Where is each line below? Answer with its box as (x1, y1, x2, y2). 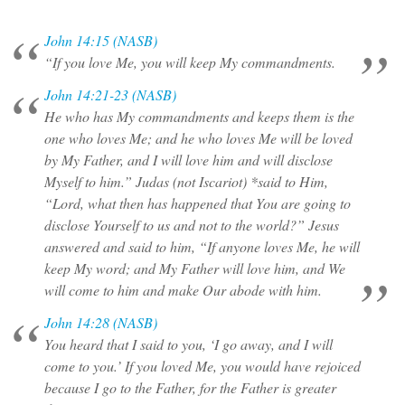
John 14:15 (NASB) (43, 31, 157, 50)
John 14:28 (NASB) (43, 313, 157, 332)
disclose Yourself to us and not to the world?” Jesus (43, 215, 339, 234)
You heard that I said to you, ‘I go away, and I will (43, 334, 333, 353)
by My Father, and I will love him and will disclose (43, 150, 333, 169)
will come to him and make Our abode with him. (43, 280, 322, 299)
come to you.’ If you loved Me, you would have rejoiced (43, 356, 361, 375)
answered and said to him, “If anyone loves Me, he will (43, 237, 360, 256)
